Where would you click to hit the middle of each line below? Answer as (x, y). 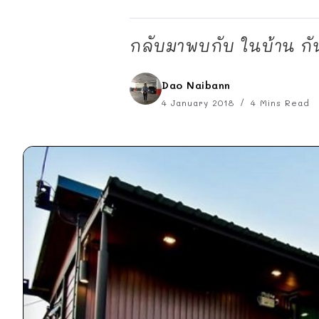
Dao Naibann (196, 85)
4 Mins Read (278, 103)
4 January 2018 (200, 103)
